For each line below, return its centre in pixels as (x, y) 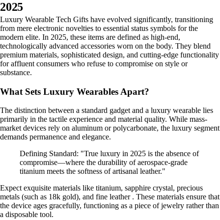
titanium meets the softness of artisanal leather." (93, 171)
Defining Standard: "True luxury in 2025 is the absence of (109, 154)
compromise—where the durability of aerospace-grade (104, 163)
